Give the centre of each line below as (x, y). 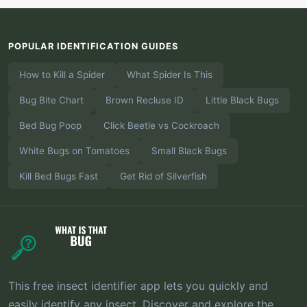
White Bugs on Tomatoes (74, 150)
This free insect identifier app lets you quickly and (138, 285)
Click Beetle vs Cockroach (161, 125)
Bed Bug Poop (50, 125)
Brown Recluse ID (145, 100)
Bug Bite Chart (51, 100)
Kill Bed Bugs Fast (59, 176)
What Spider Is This (170, 74)
